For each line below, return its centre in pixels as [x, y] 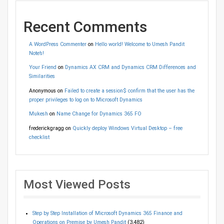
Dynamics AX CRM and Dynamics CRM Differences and [130, 67]
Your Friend [42, 67]
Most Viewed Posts [77, 184]
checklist [39, 137]
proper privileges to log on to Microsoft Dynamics [85, 99]
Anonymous [42, 90]
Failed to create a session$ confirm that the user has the [129, 90]
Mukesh [38, 114]
